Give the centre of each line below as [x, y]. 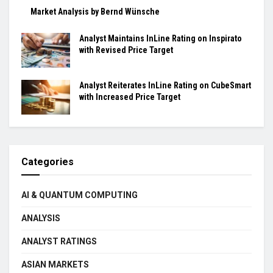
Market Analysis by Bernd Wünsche [95, 11]
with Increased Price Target [130, 97]
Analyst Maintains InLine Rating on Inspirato [161, 38]
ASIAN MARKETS [55, 265]
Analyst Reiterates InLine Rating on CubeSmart [165, 85]
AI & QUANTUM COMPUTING [80, 195]
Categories [48, 162]
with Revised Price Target [126, 50]
